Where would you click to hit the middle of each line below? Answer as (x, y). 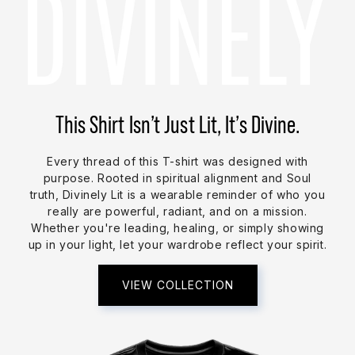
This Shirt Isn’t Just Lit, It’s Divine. (177, 125)
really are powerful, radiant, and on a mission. (177, 211)
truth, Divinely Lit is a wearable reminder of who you (177, 194)
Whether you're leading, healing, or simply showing (177, 227)
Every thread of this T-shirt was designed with (177, 161)
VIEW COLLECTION (177, 284)
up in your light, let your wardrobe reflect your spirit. (177, 244)
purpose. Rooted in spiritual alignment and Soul (177, 177)
